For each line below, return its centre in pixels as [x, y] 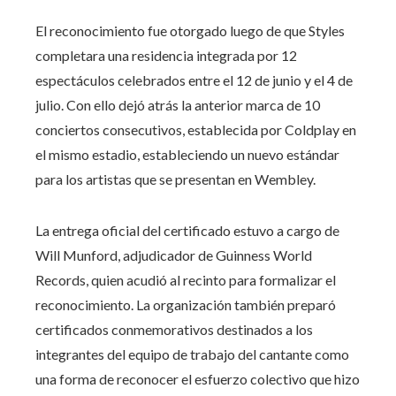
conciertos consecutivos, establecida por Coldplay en [196, 129]
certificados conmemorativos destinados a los [174, 329]
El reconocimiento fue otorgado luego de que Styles [190, 30]
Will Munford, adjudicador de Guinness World [174, 255]
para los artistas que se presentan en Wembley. [175, 179]
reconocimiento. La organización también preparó [186, 304]
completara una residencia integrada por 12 [166, 55]
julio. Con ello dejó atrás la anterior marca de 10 [178, 104]
